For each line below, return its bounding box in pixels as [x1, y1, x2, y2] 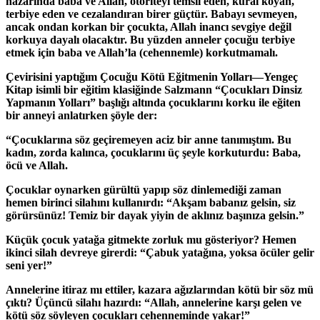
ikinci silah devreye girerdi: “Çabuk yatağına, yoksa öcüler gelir [6, 246, 314, 259]
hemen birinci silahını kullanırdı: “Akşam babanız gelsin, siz [6, 196, 296, 209]
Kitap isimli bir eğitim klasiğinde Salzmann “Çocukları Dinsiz [6, 83, 302, 96]
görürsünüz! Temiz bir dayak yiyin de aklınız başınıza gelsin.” [6, 209, 304, 221]
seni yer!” [6, 259, 52, 271]
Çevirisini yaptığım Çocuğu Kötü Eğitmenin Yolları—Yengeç [6, 70, 298, 83]
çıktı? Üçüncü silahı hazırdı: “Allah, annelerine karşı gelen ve [6, 296, 301, 309]
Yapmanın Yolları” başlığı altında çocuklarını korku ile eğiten [6, 96, 301, 109]
